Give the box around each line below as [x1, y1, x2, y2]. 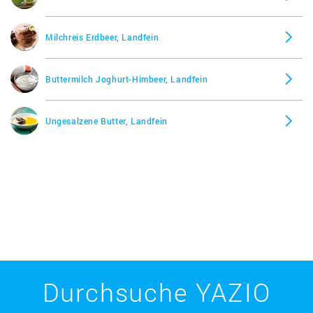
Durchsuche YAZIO [42, 275, 271, 309]
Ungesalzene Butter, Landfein [45, 115, 168, 126]
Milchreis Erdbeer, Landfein [45, 31, 159, 43]
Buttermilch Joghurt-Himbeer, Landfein [45, 73, 208, 85]
